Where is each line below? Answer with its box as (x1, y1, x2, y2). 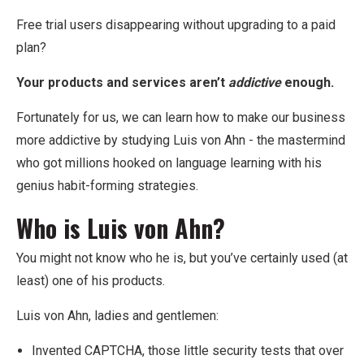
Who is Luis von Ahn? (16, 210, 225, 247)
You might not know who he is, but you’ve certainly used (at (16, 250, 348, 266)
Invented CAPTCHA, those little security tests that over (32, 343, 344, 359)
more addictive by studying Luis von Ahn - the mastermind (16, 132, 345, 149)
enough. (281, 75, 337, 91)
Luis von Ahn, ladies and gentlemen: (16, 308, 222, 324)
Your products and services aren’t (16, 75, 228, 91)
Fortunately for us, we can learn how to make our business (16, 110, 345, 126)
